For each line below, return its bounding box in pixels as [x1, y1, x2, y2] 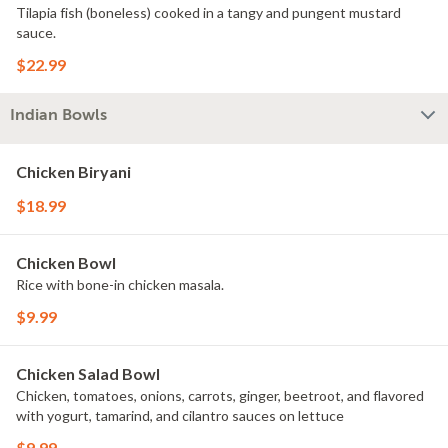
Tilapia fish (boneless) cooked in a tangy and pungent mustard [16, 4, 401, 21]
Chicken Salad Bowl [16, 364, 160, 383]
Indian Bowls [10, 106, 107, 124]
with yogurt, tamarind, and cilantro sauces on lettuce [16, 407, 344, 424]
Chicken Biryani [16, 162, 131, 181]
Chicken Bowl [16, 253, 116, 272]
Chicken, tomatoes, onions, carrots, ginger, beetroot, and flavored [16, 387, 424, 404]
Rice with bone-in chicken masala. [16, 276, 224, 293]
